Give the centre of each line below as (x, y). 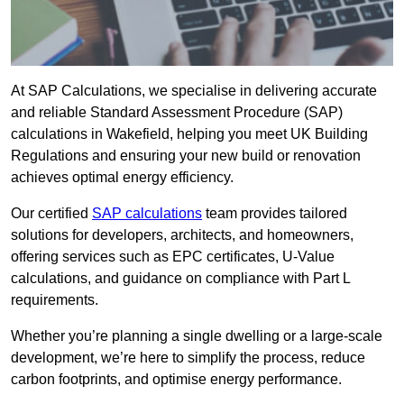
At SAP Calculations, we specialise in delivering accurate (194, 91)
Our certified (51, 214)
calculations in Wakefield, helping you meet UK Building (189, 134)
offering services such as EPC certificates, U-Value (173, 257)
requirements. (55, 300)
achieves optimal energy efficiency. (122, 178)
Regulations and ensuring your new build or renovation (186, 156)
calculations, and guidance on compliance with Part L (180, 279)
